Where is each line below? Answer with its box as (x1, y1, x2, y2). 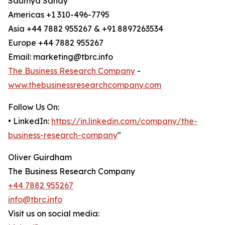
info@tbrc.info (8, 194, 62, 205)
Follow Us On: (8, 102, 59, 113)
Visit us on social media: (8, 208, 99, 219)
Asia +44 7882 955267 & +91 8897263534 (8, 24, 163, 34)
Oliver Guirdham (8, 152, 72, 163)
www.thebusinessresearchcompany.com (8, 80, 161, 90)
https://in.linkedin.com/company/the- (51, 116, 197, 127)
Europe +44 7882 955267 (8, 38, 103, 48)
